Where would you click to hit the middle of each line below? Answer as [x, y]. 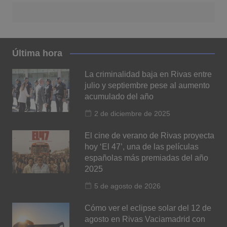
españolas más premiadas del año [147, 158]
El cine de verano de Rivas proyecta [150, 135]
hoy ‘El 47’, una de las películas [142, 146]
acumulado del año [119, 96]
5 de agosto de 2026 [128, 186]
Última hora [37, 53]
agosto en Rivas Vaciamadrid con [145, 219]
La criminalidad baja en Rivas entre [148, 74]
